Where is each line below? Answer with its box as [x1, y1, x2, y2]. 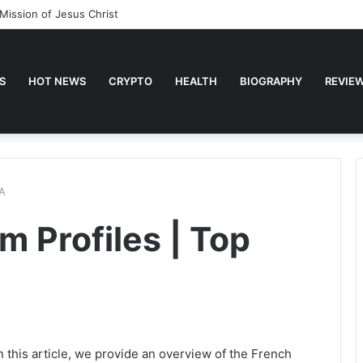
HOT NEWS [28, 75, 86, 88]
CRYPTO [109, 75, 152, 88]
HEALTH [175, 75, 217, 88]
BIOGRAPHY [240, 75, 302, 88]
